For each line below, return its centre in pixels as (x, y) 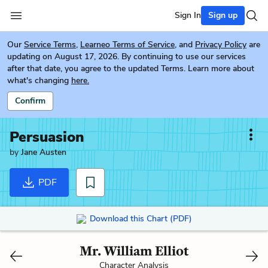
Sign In (188, 15)
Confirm (30, 101)
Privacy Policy (221, 45)
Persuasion (47, 137)
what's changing (38, 80)
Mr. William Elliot (134, 251)
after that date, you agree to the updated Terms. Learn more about (131, 68)
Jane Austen (44, 152)
